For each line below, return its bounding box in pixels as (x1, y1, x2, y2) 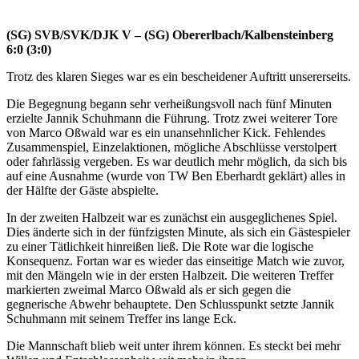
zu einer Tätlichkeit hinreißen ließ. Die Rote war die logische (6, 239, 313, 253)
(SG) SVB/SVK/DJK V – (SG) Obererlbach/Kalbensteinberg (6, 27, 333, 42)
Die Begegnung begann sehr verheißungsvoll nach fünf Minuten (6, 96, 332, 111)
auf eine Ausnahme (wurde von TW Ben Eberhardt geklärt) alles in (6, 168, 345, 183)
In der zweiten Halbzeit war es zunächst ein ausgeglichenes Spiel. (6, 210, 337, 224)
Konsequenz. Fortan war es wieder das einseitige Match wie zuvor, (6, 253, 345, 268)
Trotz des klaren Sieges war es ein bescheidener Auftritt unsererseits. (6, 69, 351, 83)
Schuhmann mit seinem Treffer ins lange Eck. (6, 311, 236, 325)
